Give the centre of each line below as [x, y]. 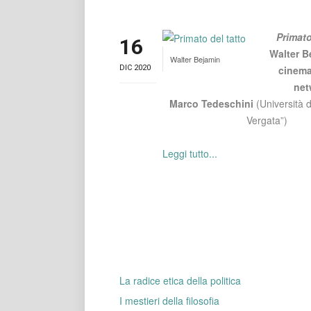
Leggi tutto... [190, 153]
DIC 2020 [135, 68]
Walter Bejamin [195, 59]
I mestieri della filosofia [169, 301]
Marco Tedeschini [213, 103]
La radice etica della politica [180, 280]
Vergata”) [267, 120]
